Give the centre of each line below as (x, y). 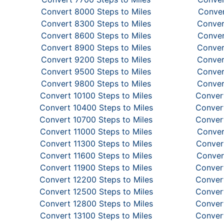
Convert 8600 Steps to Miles (96, 35)
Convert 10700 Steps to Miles (96, 119)
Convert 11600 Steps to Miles (96, 155)
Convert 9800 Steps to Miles (96, 83)
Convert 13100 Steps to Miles (96, 215)
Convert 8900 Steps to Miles (96, 47)
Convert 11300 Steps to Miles (96, 143)
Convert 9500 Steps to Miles (96, 71)
